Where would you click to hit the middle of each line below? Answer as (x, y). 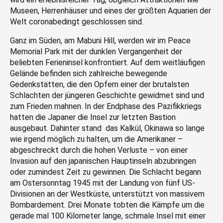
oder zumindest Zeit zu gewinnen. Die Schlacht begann (106, 172)
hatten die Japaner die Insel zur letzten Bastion (93, 117)
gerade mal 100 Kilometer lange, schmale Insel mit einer (108, 216)
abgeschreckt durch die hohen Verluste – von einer (99, 150)
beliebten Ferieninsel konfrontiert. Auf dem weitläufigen (108, 62)
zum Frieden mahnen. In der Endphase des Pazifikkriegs (106, 106)
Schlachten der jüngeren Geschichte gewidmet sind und (107, 95)
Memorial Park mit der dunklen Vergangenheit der (96, 51)
